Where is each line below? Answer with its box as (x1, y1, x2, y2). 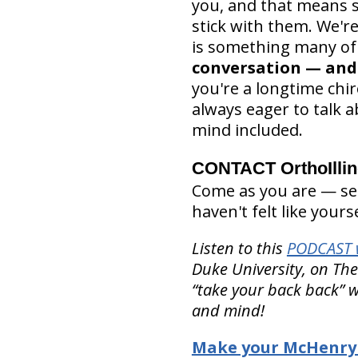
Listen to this (191, 237, 287, 259)
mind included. (191, 118, 303, 141)
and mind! (191, 299, 265, 321)
